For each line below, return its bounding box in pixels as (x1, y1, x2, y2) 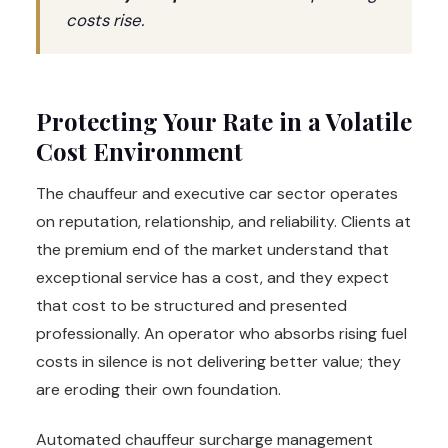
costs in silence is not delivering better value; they (36, 351, 401, 373)
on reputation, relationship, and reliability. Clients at (36, 211, 411, 233)
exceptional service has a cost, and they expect (36, 267, 389, 289)
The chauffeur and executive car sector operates (36, 183, 398, 205)
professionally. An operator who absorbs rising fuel (36, 323, 407, 345)
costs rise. (66, 9, 144, 32)
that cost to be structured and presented (36, 295, 347, 317)
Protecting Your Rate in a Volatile (36, 105, 412, 138)
